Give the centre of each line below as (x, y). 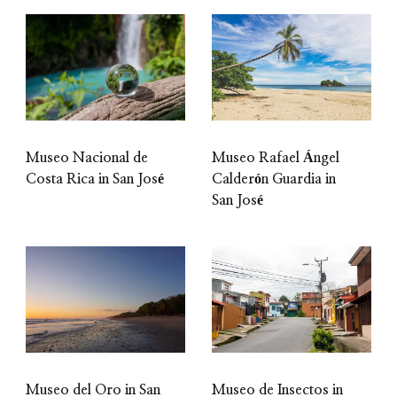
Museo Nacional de (87, 157)
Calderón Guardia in (274, 179)
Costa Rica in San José (95, 179)
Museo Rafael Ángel (276, 157)
